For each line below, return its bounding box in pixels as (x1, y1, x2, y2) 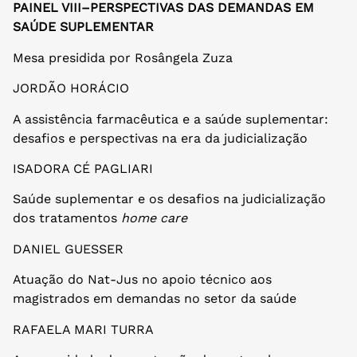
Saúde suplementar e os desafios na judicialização (13, 191, 326, 207)
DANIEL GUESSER (13, 241, 124, 257)
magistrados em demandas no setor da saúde (13, 291, 296, 307)
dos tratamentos (13, 210, 121, 226)
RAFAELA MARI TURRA (13, 321, 154, 337)
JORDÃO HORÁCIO (13, 80, 129, 96)
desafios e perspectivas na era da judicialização (13, 130, 308, 146)
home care (121, 210, 187, 226)
